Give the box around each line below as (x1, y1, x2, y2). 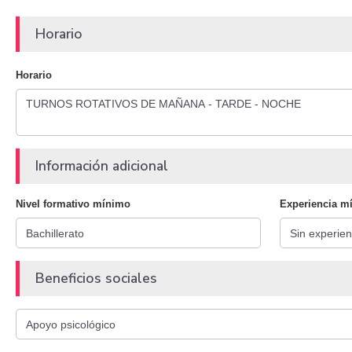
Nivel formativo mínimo (16, 198, 130, 211)
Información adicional (35, 156, 168, 176)
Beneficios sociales (35, 269, 157, 288)
